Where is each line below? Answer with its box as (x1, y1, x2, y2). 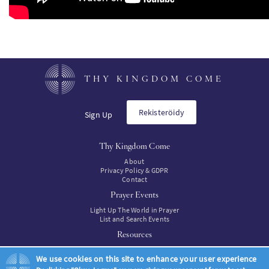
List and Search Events (99, 214, 170, 223)
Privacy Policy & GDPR (100, 165, 169, 175)
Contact (122, 174, 147, 184)
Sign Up (84, 109, 113, 120)
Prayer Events (110, 189, 159, 199)
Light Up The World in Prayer (89, 205, 180, 214)
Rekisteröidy (138, 106, 185, 118)
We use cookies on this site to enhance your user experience (36, 253, 257, 264)
